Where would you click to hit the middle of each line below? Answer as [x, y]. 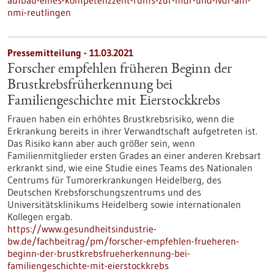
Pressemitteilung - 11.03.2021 [70, 53]
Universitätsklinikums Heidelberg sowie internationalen [124, 204]
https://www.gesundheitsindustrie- [82, 229]
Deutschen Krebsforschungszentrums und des [104, 192]
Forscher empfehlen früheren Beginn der [120, 70]
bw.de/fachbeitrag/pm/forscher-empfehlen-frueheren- [123, 241]
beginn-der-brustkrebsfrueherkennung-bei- [99, 253]
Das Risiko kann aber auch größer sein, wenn [101, 143]
